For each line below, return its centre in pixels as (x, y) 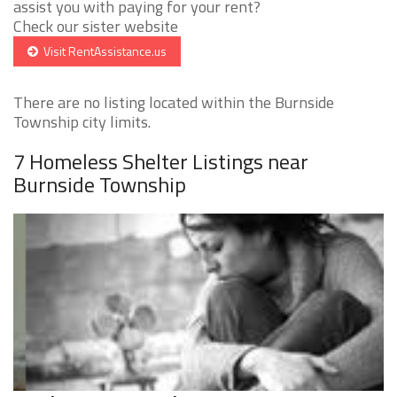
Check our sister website (96, 27)
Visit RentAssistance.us (102, 51)
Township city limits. (82, 122)
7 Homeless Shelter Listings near (161, 162)
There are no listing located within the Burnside (174, 103)
